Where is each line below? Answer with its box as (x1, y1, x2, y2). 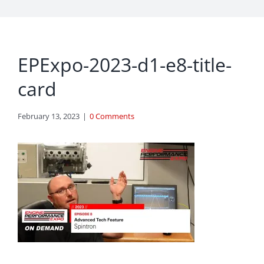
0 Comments (90, 111, 134, 122)
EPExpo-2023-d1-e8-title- (18, 52, 232, 78)
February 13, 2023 (18, 111, 80, 122)
